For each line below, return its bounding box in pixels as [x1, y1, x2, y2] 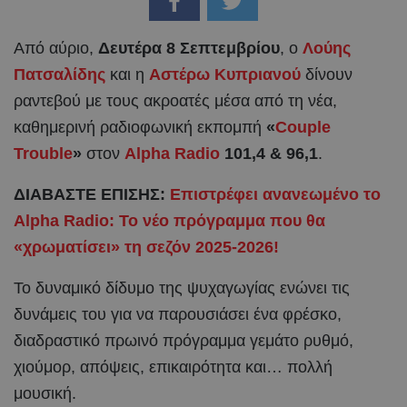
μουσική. [14, 383, 76, 402]
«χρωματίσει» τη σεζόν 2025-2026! [14, 237, 279, 256]
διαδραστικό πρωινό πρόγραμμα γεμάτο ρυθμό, [14, 331, 353, 350]
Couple [275, 117, 331, 136]
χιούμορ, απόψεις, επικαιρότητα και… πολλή [14, 357, 333, 376]
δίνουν [301, 65, 352, 84]
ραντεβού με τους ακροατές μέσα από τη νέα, [14, 91, 337, 110]
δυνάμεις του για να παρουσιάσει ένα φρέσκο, [14, 304, 342, 323]
